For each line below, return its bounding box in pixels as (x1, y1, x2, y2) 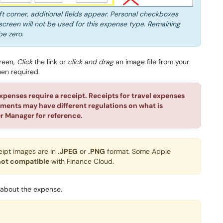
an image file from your (113, 57, 189, 67)
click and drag (68, 57, 113, 67)
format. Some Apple (105, 147, 171, 156)
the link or (32, 57, 68, 67)
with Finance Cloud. (49, 157, 114, 166)
